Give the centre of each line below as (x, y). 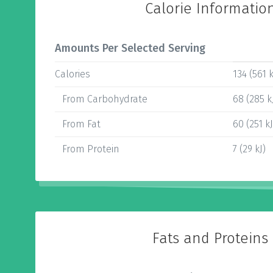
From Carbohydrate (101, 99)
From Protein (87, 149)
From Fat (78, 124)
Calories (73, 74)
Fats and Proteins (210, 238)
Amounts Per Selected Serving (130, 48)
